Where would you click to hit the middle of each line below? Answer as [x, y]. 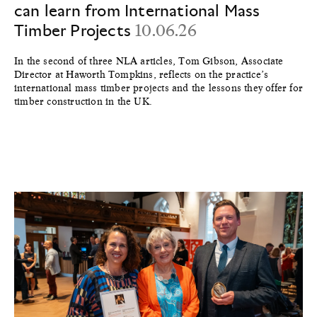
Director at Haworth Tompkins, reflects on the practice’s [142, 74]
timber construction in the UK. [86, 101]
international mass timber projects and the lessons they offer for [159, 87]
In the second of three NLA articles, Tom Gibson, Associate [149, 60]
